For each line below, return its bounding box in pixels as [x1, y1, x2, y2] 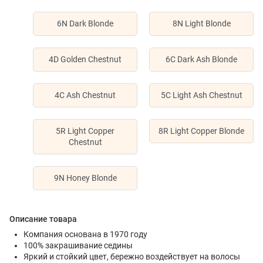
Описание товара [9, 214, 77, 224]
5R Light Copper [56, 126, 114, 136]
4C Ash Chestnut [55, 90, 116, 100]
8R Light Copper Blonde [159, 126, 244, 136]
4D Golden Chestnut [49, 55, 122, 64]
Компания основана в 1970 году [23, 230, 147, 239]
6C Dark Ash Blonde [166, 55, 237, 64]
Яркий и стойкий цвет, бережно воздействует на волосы [23, 252, 240, 261]
